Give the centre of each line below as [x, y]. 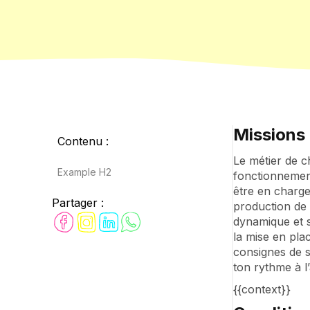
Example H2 [85, 172]
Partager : [78, 203]
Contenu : [83, 141]
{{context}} [262, 289]
